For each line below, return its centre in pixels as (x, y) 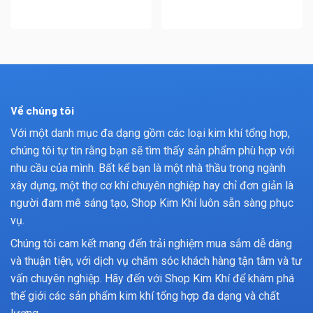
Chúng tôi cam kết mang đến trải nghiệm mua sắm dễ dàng (151, 243)
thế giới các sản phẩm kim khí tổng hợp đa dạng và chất (145, 296)
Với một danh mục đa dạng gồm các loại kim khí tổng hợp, (150, 133)
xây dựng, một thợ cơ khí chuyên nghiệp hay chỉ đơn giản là (152, 185)
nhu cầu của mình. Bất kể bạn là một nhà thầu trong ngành (148, 168)
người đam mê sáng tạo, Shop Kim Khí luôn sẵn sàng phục (152, 203)
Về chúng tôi (42, 110)
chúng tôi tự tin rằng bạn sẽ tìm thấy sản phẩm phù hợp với (152, 150)
